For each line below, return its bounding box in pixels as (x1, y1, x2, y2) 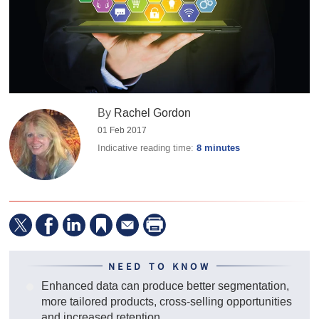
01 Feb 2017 (98, 125, 147, 137)
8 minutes (197, 142, 241, 155)
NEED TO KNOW (108, 259, 211, 273)
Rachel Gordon (114, 105, 192, 121)
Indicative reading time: (98, 142, 197, 155)
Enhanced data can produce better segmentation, (41, 278, 289, 293)
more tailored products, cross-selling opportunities (41, 293, 292, 309)
